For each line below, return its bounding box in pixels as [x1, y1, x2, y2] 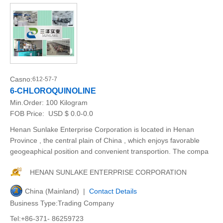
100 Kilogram [46, 99, 88, 107]
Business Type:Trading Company [10, 199, 114, 207]
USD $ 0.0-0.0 [46, 110, 93, 117]
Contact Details [89, 187, 137, 195]
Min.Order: [10, 99, 46, 107]
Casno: [10, 75, 32, 83]
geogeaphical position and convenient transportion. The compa [10, 147, 209, 155]
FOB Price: [10, 110, 46, 117]
